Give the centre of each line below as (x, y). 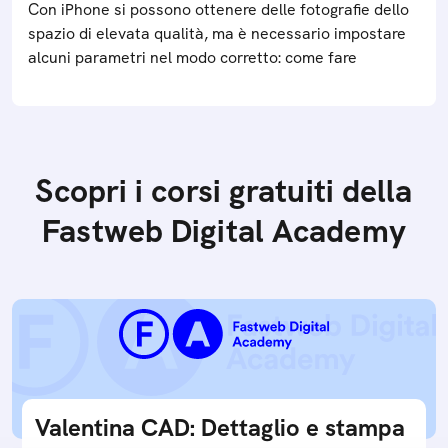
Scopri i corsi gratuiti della (224, 190)
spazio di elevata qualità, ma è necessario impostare (217, 33)
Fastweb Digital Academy (224, 230)
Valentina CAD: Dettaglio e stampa (220, 427)
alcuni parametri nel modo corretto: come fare (192, 57)
